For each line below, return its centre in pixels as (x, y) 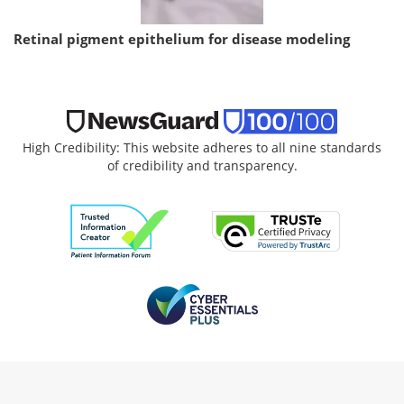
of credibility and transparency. (202, 165)
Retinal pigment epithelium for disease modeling (182, 39)
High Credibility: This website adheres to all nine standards (202, 147)
